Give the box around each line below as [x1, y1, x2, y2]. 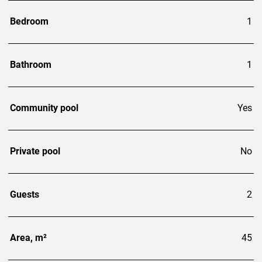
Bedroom [10, 15, 49, 27]
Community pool [10, 102, 78, 113]
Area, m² [10, 232, 47, 243]
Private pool [10, 145, 60, 157]
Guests [10, 188, 39, 200]
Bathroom [10, 58, 51, 70]
